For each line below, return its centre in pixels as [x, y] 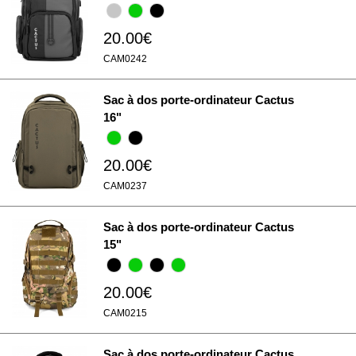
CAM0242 [125, 59]
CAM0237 [125, 186]
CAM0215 [125, 313]
